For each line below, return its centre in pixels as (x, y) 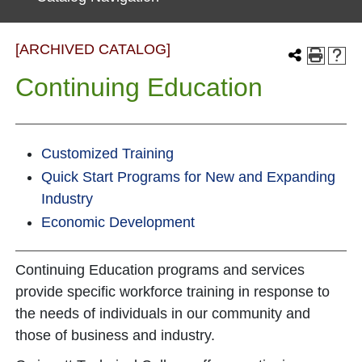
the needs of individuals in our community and (163, 314)
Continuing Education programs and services (160, 270)
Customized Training (107, 154)
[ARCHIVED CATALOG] (93, 49)
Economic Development (118, 222)
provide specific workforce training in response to (173, 292)
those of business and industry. (115, 335)
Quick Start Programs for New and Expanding (188, 177)
